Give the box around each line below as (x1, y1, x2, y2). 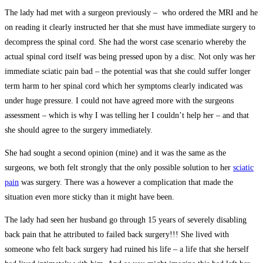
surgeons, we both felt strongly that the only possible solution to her (5, 163, 233, 172)
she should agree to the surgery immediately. (5, 125, 153, 134)
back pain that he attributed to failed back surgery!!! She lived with (5, 230, 229, 239)
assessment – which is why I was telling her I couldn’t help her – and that (5, 110, 249, 120)
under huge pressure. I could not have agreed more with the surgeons (5, 96, 234, 105)
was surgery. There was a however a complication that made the (19, 177, 233, 187)
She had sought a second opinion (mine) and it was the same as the (5, 148, 226, 157)
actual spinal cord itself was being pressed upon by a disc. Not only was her (5, 52, 255, 61)
